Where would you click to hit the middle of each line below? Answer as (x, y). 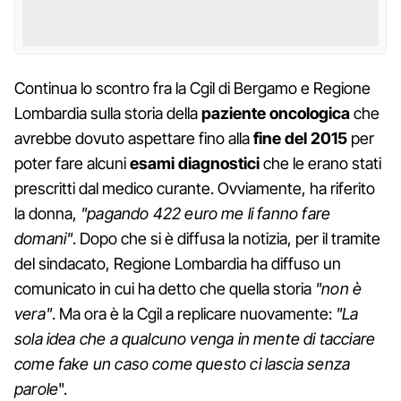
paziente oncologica (276, 113)
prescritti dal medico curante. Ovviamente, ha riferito (195, 188)
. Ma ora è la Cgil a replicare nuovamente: (193, 313)
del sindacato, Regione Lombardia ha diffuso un (178, 263)
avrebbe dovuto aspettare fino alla (134, 138)
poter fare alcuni (72, 163)
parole (37, 388)
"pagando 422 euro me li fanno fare (206, 213)
